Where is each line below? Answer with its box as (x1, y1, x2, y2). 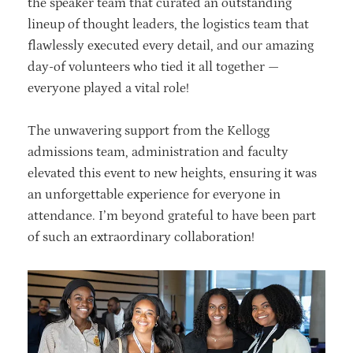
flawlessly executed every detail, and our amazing (28, 37, 314, 54)
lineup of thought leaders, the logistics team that (28, 16, 309, 32)
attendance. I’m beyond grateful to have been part (28, 207, 316, 224)
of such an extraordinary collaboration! (28, 229, 258, 245)
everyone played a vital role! (28, 80, 195, 96)
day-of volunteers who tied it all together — (28, 58, 279, 75)
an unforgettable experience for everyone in (28, 186, 281, 203)
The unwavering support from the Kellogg (28, 122, 269, 139)
